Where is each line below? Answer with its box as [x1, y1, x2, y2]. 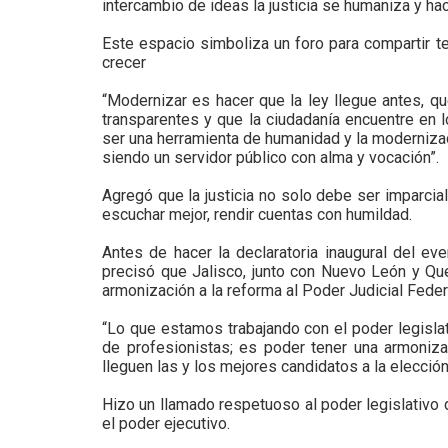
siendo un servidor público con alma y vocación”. [102, 148, 439, 167]
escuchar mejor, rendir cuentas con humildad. [102, 205, 412, 224]
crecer [102, 53, 146, 72]
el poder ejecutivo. [102, 414, 230, 433]
